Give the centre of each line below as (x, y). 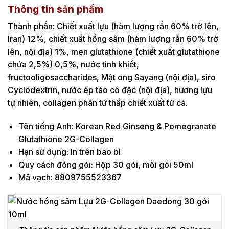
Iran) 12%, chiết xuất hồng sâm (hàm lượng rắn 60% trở (113, 39)
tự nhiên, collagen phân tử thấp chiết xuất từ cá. (98, 103)
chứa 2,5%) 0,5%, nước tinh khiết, (73, 65)
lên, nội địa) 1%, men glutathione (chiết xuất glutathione (114, 52)
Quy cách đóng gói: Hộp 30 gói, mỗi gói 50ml (106, 164)
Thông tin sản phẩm (55, 9)
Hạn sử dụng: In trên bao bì (69, 152)
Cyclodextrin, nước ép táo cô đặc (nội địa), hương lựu (110, 90)
